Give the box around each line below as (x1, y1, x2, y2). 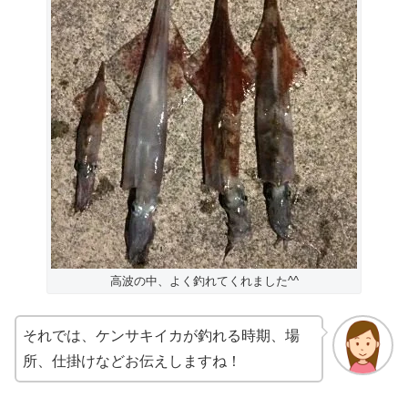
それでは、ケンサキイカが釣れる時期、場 (23, 327, 300, 343)
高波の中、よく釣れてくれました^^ (109, 274, 299, 289)
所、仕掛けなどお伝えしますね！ (23, 352, 241, 369)
